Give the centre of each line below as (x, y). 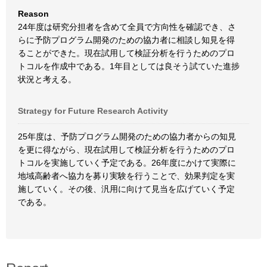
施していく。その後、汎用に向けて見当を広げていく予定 (126, 189)
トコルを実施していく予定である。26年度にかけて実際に (127, 163)
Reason (33, 14)
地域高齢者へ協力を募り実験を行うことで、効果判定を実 (126, 176)
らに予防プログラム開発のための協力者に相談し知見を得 (126, 40)
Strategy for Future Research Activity (93, 111)
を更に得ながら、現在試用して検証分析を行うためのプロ (126, 150)
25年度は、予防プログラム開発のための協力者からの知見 (127, 136)
